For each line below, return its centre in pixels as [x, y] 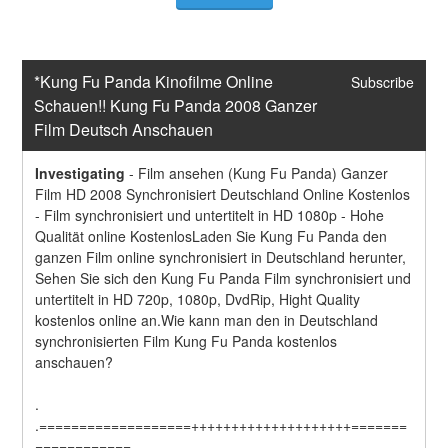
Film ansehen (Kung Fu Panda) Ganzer [263, 172]
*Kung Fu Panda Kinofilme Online [154, 82]
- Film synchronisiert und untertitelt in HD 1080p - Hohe [210, 214]
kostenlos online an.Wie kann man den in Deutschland [207, 319]
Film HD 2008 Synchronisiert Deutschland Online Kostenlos [223, 193]
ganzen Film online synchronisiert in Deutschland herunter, [221, 256]
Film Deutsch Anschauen [124, 130]
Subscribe [382, 82]
